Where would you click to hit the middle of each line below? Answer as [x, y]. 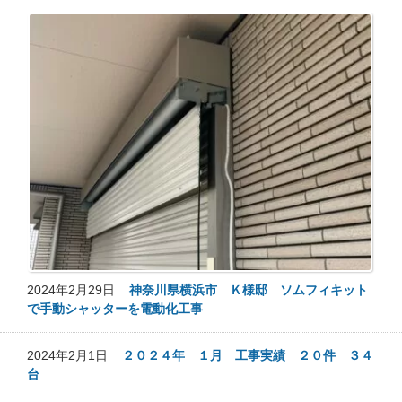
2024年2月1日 [74, 356]
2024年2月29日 [78, 290]
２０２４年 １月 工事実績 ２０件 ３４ [248, 356]
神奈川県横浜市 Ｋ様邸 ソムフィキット [249, 290]
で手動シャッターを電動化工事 [115, 309]
